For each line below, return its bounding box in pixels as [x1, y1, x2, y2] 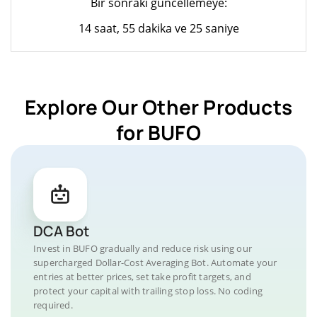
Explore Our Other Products [24, 93, 293, 120]
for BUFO [116, 118, 201, 146]
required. [33, 298, 73, 311]
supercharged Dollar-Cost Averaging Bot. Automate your [33, 255, 277, 269]
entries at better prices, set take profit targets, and [33, 270, 251, 283]
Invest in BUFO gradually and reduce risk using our [33, 241, 253, 255]
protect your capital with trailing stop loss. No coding [33, 284, 263, 297]
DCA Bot [33, 221, 89, 241]
